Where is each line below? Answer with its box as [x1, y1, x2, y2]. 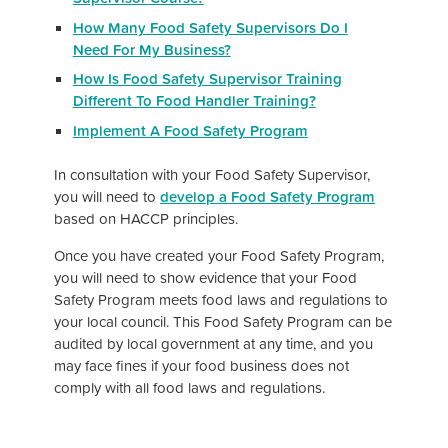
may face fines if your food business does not [54, 355, 349, 377]
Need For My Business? [72, 38, 231, 60]
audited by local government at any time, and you [54, 333, 373, 355]
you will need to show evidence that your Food [54, 267, 357, 289]
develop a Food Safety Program [160, 186, 375, 208]
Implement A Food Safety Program [72, 119, 308, 141]
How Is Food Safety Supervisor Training [72, 68, 342, 90]
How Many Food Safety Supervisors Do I [72, 16, 348, 38]
